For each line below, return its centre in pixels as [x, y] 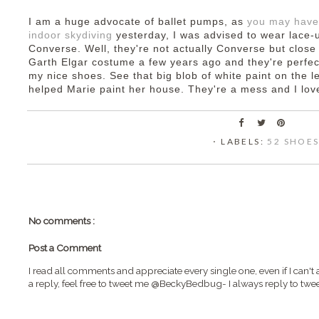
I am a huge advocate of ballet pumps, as [138, 22]
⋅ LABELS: [240, 141]
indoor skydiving [70, 35]
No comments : [62, 221]
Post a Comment [65, 248]
